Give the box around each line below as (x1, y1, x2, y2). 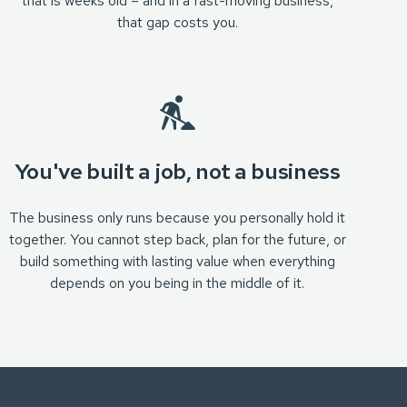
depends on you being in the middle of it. (50, 273, 305, 293)
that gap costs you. (116, 13, 238, 32)
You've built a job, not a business (14, 157, 341, 185)
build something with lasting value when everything (19, 252, 335, 271)
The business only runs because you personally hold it (9, 208, 346, 227)
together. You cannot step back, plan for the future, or (8, 230, 346, 249)
